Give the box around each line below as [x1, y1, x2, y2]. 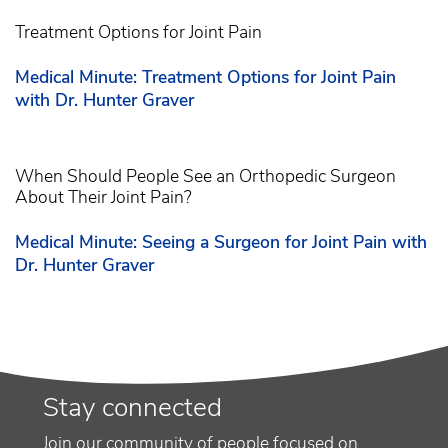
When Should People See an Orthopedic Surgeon [15, 164, 396, 189]
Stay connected [43, 388, 222, 425]
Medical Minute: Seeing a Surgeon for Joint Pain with [15, 230, 427, 255]
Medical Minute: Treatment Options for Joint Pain [15, 65, 396, 90]
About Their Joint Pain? [15, 185, 192, 210]
